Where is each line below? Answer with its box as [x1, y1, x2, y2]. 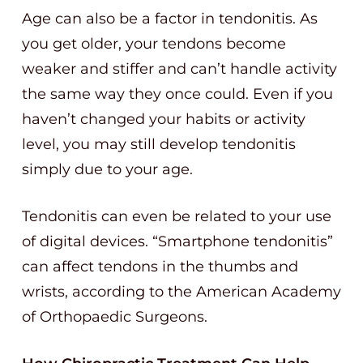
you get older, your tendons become [22, 35, 286, 53]
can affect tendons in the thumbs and [22, 258, 298, 275]
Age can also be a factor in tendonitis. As [22, 10, 318, 28]
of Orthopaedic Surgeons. [22, 308, 207, 326]
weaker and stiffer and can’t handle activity [22, 60, 337, 78]
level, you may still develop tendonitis [22, 135, 296, 153]
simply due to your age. [22, 160, 193, 178]
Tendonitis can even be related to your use [22, 207, 331, 225]
